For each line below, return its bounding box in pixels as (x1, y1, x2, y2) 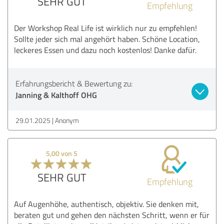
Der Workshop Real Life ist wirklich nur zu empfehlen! (14, 22, 197, 33)
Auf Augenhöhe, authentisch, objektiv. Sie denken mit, (14, 198, 199, 209)
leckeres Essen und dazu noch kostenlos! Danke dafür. (14, 44, 196, 55)
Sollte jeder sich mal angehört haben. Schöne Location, (14, 33, 200, 44)
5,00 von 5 (46, 148, 78, 158)
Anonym (55, 115, 79, 125)
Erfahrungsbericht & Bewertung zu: (15, 77, 132, 89)
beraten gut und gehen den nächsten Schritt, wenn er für (14, 209, 209, 220)
